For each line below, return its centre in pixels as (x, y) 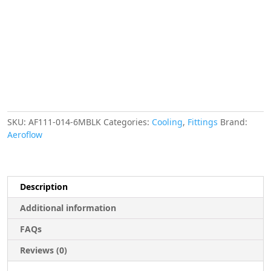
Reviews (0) (44, 250)
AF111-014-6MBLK (65, 122)
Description (44, 187)
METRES (23, 67)
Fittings (203, 122)
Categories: (128, 122)
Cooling (167, 122)
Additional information (68, 208)
